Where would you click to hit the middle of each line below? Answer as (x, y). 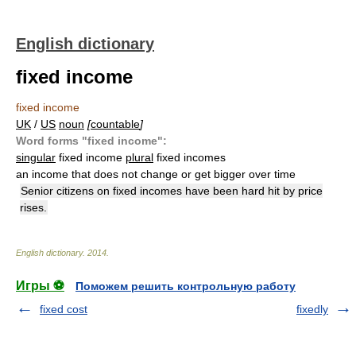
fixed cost (64, 309)
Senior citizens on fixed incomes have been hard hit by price (172, 191)
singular (36, 157)
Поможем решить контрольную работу (186, 286)
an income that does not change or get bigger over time (156, 174)
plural (139, 157)
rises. (33, 207)
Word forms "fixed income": (91, 141)
